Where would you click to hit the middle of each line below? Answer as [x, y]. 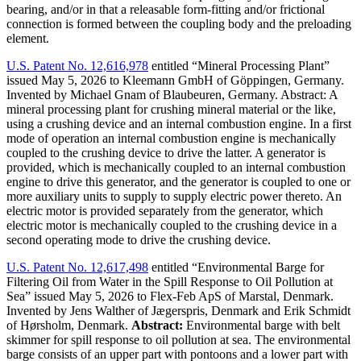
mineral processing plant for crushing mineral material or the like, [171, 110]
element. [28, 39]
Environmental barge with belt [261, 326]
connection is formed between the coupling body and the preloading [179, 24]
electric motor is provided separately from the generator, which [165, 211]
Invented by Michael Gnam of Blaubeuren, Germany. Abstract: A [172, 95]
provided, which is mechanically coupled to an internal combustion [176, 168]
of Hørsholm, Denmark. [69, 326]
